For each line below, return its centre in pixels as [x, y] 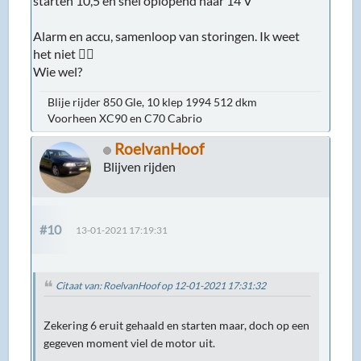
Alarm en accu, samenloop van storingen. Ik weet [167, 36]
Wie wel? [58, 72]
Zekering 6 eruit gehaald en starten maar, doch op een [177, 326]
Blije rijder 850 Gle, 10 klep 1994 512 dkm [153, 102]
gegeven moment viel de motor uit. [130, 344]
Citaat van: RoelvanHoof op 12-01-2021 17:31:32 [161, 286]
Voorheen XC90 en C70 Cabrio [125, 118]
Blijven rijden [140, 167]
